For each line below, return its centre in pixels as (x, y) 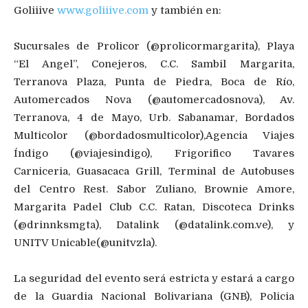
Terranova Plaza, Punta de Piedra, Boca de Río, (154, 81)
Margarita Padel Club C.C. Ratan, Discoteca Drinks (154, 207)
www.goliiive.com (103, 10)
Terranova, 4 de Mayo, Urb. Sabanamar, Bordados (154, 117)
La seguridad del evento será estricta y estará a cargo (154, 278)
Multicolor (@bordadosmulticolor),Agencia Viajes (154, 135)
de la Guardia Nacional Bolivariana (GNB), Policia (154, 296)
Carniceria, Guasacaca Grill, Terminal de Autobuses (154, 171)
